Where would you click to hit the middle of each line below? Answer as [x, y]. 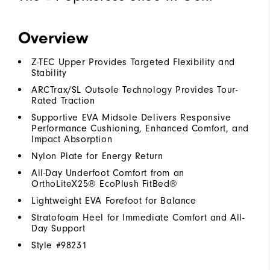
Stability [49, 73]
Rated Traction [63, 100]
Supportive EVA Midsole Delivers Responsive [131, 117]
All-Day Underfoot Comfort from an [108, 173]
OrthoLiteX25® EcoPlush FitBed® [105, 184]
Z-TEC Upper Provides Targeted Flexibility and [133, 62]
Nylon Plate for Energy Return [97, 156]
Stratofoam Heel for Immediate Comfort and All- [138, 217]
